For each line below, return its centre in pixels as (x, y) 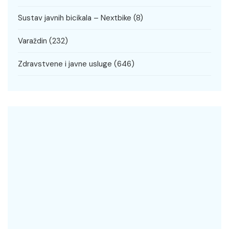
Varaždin (32, 41)
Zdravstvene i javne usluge (65, 64)
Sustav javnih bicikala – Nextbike (75, 18)
